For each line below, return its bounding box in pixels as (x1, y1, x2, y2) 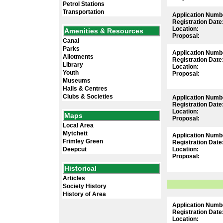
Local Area (63, 122, 94, 129)
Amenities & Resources (64, 27, 143, 35)
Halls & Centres (63, 85, 108, 92)
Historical (64, 164, 97, 172)
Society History (63, 183, 107, 190)
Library (63, 61, 83, 68)
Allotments (63, 53, 94, 60)
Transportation (63, 8, 104, 15)
